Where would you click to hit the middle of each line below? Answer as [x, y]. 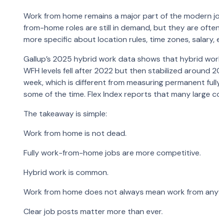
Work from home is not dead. [75, 133]
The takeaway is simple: [65, 113]
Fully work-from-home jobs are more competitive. [112, 153]
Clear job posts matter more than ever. [93, 211]
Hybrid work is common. [66, 172]
